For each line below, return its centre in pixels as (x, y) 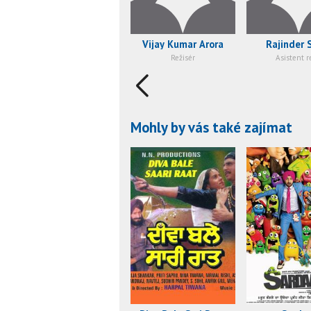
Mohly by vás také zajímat (211, 127)
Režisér (183, 58)
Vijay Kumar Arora (183, 44)
